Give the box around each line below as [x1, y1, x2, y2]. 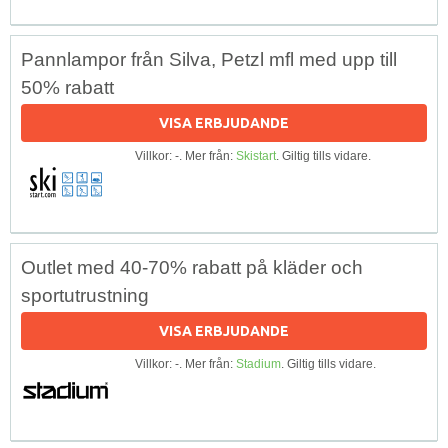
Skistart [236, 148, 276, 163]
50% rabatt [21, 76, 114, 98]
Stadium [236, 356, 281, 371]
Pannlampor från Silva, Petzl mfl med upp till [21, 48, 397, 70]
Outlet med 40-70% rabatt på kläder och [21, 256, 363, 278]
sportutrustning [21, 284, 149, 306]
